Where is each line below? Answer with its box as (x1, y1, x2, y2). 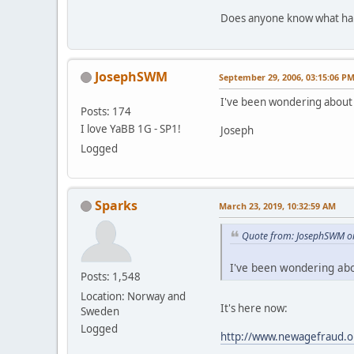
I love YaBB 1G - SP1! (81, 121, 181, 136)
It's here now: (220, 301, 288, 316)
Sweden (81, 303, 119, 318)
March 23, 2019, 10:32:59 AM (219, 199, 336, 212)
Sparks (95, 196, 137, 214)
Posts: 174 (81, 104, 131, 119)
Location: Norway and (81, 288, 186, 303)
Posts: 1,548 (81, 269, 141, 284)
